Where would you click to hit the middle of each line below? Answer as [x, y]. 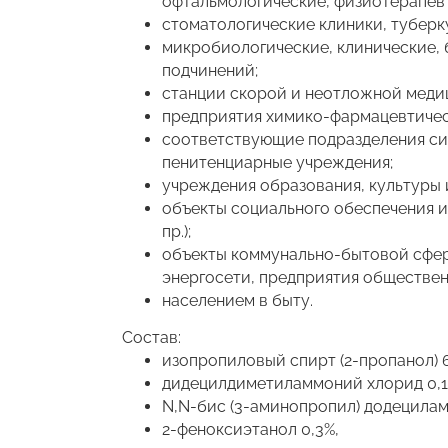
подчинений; [210, 70]
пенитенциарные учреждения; [277, 162]
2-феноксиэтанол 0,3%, [250, 429]
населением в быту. [237, 300]
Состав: [151, 337]
